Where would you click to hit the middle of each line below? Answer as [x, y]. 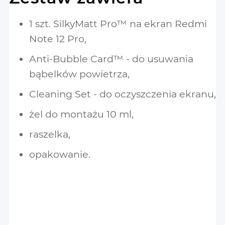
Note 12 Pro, [58, 38]
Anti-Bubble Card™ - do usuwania [111, 59]
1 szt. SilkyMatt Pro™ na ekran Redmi [118, 23]
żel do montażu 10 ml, [81, 114]
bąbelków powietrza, [79, 74]
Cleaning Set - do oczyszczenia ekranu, [123, 94]
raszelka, [50, 134]
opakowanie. [60, 154]
